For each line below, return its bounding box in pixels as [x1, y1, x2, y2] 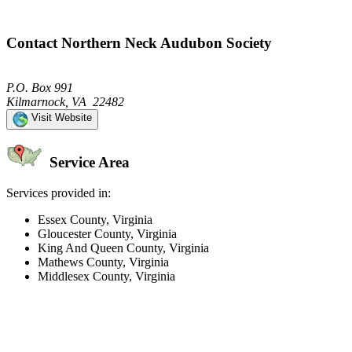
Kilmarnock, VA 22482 [6, 94, 124, 108]
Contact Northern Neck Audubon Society [6, 34, 272, 51]
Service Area [46, 154, 130, 171]
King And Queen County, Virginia [38, 241, 209, 255]
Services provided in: [6, 186, 111, 200]
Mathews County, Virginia [38, 255, 169, 269]
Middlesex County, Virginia [38, 269, 175, 284]
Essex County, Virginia [38, 213, 152, 227]
